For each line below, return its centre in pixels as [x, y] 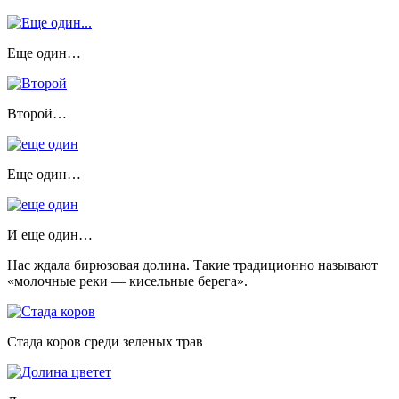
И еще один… [50, 235]
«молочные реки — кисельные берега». [127, 281]
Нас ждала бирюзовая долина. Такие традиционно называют [192, 265]
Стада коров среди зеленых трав [105, 342]
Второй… [37, 114]
